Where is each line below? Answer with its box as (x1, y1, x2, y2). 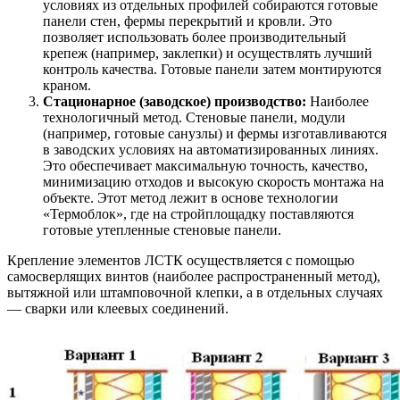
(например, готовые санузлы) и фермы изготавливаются (43, 126, 387, 142)
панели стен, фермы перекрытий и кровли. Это (43, 13, 332, 29)
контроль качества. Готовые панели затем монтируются (43, 62, 381, 78)
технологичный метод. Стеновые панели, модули (43, 110, 346, 126)
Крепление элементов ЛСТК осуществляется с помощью (7, 253, 354, 269)
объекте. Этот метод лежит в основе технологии (43, 190, 338, 206)
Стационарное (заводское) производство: (43, 94, 306, 110)
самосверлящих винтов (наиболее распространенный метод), (7, 269, 380, 285)
